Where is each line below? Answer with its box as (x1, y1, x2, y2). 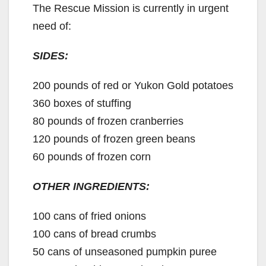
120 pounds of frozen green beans (33, 133, 195, 145)
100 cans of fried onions (33, 210, 146, 223)
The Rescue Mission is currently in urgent (33, 2, 229, 15)
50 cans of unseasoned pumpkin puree (33, 246, 217, 258)
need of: (33, 20, 71, 33)
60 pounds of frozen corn (33, 151, 151, 163)
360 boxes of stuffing (33, 97, 131, 110)
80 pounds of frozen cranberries (33, 115, 183, 128)
